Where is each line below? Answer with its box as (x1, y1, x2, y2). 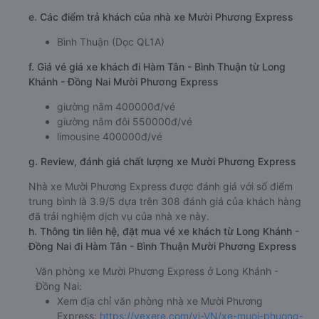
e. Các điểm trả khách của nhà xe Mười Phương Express (28, 62, 293, 75)
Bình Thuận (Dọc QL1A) (57, 87, 164, 100)
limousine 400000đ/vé (57, 182, 162, 194)
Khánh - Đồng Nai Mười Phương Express (28, 127, 219, 140)
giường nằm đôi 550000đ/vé (57, 167, 192, 179)
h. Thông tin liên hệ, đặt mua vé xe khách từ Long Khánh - (28, 276, 299, 289)
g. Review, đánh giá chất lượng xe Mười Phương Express (28, 206, 296, 219)
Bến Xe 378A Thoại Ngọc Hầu (57, 7, 196, 20)
